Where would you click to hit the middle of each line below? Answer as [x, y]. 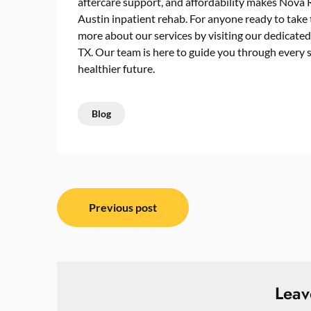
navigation [108, 230]
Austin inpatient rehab [132, 18]
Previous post [123, 207]
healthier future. [116, 68]
